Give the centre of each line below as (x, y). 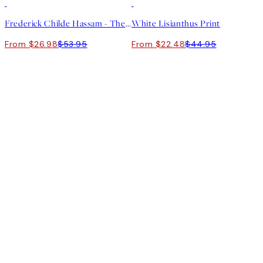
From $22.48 (159, 44)
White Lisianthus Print (176, 24)
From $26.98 (31, 44)
